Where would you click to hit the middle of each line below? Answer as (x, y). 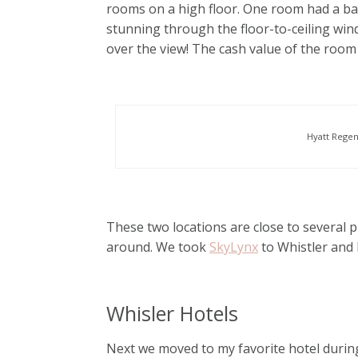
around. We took (158, 247)
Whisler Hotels (172, 313)
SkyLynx (234, 247)
